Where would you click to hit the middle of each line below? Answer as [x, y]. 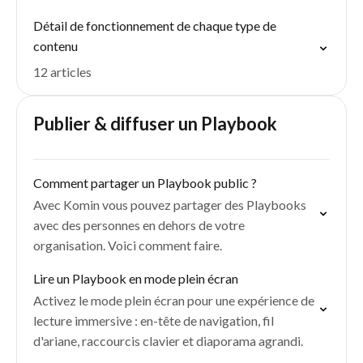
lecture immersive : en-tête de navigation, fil [154, 320]
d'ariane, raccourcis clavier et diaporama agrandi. [168, 341]
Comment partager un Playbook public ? [145, 183]
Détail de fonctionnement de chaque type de [155, 26]
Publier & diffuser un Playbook [155, 124]
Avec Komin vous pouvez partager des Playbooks [170, 205]
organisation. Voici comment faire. [128, 245]
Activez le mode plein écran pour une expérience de [174, 300]
